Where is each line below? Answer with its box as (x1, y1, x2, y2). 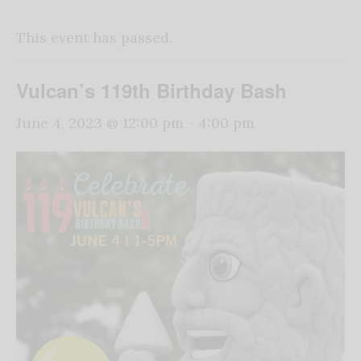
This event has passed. (16, 28, 172, 48)
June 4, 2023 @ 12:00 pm (16, 114, 184, 133)
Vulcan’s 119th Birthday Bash (16, 77, 287, 105)
